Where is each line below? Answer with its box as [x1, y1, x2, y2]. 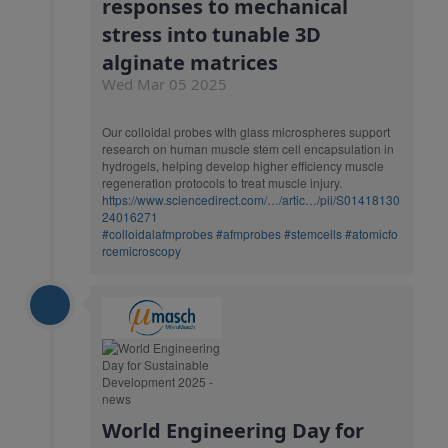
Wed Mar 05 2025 [102, 74, 227, 94]
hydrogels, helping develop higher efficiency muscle [102, 157, 384, 174]
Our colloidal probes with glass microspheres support [102, 123, 390, 140]
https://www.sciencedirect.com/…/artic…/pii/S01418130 [102, 191, 400, 208]
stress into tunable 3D [102, 21, 321, 48]
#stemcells [284, 225, 342, 242]
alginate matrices [102, 49, 278, 76]
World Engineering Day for [102, 417, 364, 444]
